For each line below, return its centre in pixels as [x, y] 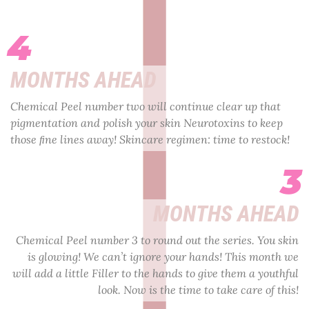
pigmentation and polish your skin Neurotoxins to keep [147, 122]
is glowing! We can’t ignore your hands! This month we [163, 256]
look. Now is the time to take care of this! [198, 289]
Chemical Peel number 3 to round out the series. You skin [157, 240]
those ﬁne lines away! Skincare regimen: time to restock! [150, 139]
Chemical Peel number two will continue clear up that [146, 106]
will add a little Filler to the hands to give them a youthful [156, 273]
